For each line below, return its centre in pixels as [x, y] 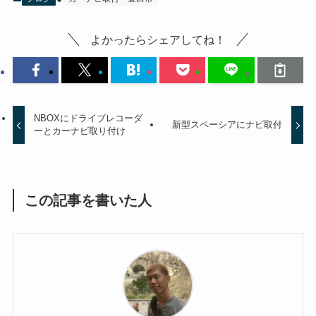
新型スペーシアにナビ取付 [227, 125]
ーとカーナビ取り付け [80, 131]
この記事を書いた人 [89, 201]
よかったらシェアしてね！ [158, 40]
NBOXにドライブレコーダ [89, 119]
